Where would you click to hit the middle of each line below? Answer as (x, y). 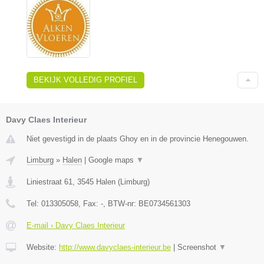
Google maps (112, 160)
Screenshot (198, 247)
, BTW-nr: (121, 204)
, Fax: (90, 204)
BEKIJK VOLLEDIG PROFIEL (85, 80)
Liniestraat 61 (49, 182)
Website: (43, 247)
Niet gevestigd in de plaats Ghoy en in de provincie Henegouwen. (138, 139)
